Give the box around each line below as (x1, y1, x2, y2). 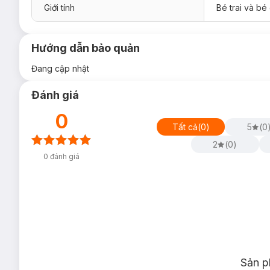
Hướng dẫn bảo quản (31, 42, 140, 54)
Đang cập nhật (31, 63, 89, 74)
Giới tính (44, 2, 75, 13)
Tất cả (172, 121, 198, 132)
